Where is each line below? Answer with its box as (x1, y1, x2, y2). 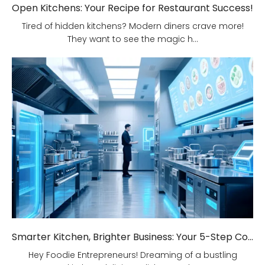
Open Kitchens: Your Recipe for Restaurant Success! (12, 1, 253, 15)
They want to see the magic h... (67, 33, 198, 46)
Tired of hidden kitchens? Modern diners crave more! (21, 20, 244, 33)
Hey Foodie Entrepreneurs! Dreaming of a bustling (28, 249, 237, 261)
